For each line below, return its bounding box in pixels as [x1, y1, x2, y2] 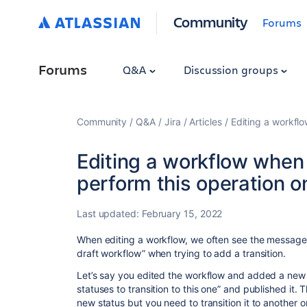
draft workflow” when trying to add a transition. [77, 247, 286, 259]
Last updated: [77, 208, 142, 219]
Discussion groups [183, 62, 281, 77]
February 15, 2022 [141, 208, 223, 219]
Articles [189, 116, 222, 127]
